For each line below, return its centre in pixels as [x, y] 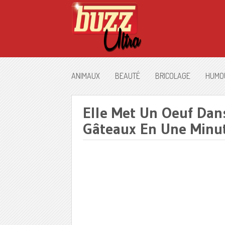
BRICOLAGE [173, 76]
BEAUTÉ [128, 76]
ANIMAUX [86, 76]
